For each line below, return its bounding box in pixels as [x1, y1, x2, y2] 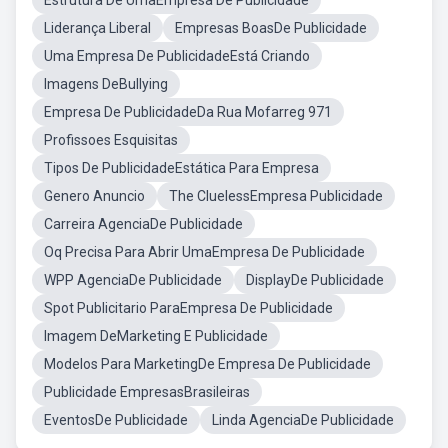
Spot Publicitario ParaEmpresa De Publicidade [44, 300, 333, 316]
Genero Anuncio [44, 188, 145, 204]
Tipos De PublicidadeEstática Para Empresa [44, 160, 319, 176]
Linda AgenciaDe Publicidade [212, 412, 394, 428]
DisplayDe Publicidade [246, 272, 384, 288]
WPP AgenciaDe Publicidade [44, 272, 222, 288]
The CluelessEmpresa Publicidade [169, 188, 383, 204]
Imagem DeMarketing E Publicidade [44, 328, 268, 344]
